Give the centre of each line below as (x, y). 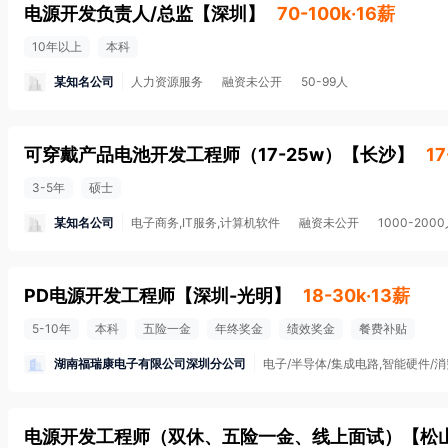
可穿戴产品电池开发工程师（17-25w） (183, 154)
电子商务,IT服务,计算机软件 (205, 222)
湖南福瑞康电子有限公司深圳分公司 (150, 363)
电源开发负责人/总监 (108, 13)
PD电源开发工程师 (99, 295)
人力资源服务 (167, 81)
